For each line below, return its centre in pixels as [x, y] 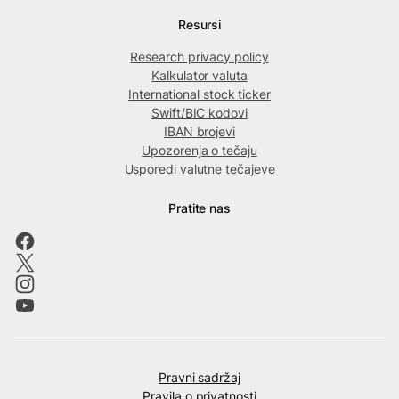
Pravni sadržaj [199, 378]
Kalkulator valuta [199, 76]
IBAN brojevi [199, 132]
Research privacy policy [199, 57]
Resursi [199, 25]
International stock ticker [199, 94]
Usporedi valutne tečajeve [199, 169]
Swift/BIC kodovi [199, 113]
